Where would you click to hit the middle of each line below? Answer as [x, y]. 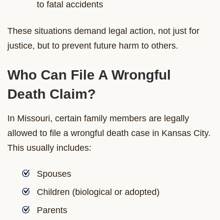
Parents [52, 210]
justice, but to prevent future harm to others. [93, 45]
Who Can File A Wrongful [89, 75]
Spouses [54, 174]
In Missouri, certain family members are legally [98, 118]
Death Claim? [52, 94]
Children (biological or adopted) [98, 192]
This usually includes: [49, 148]
